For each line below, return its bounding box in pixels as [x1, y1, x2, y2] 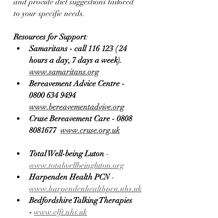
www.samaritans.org [29, 67, 99, 77]
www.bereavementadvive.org [29, 102, 124, 112]
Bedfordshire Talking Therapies [29, 196, 134, 205]
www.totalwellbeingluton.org [29, 161, 124, 170]
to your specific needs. [14, 9, 85, 18]
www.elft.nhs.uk [34, 207, 87, 217]
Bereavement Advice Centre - [29, 79, 127, 89]
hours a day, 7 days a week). [29, 55, 124, 65]
